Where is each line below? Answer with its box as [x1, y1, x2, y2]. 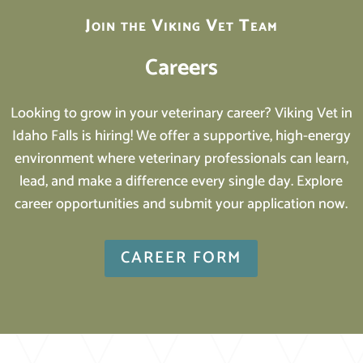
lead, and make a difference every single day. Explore [19, 169, 344, 194]
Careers [144, 49, 218, 87]
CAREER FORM [121, 244, 242, 271]
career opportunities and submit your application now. [15, 191, 348, 216]
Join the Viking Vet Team [84, 11, 278, 40]
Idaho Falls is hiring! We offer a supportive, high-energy [11, 123, 351, 148]
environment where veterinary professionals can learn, [14, 146, 348, 171]
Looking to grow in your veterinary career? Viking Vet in [10, 100, 352, 126]
